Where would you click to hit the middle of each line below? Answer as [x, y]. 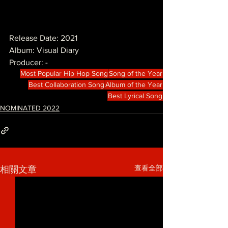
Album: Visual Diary [44, 50]
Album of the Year [134, 84]
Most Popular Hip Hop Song [64, 73]
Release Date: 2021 [43, 38]
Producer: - [28, 62]
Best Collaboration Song [66, 84]
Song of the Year [136, 73]
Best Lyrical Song [135, 95]
